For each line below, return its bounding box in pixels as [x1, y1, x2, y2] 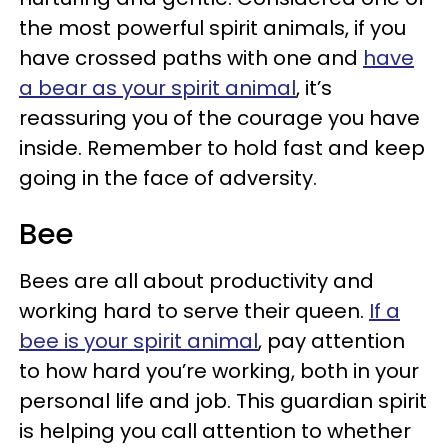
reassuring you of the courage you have [19, 103, 420, 132]
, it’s [296, 73, 332, 102]
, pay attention [258, 326, 405, 355]
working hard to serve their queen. [19, 296, 369, 325]
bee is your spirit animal [19, 326, 258, 355]
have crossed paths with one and [19, 43, 363, 72]
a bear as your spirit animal [19, 73, 296, 102]
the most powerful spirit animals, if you [19, 13, 406, 42]
